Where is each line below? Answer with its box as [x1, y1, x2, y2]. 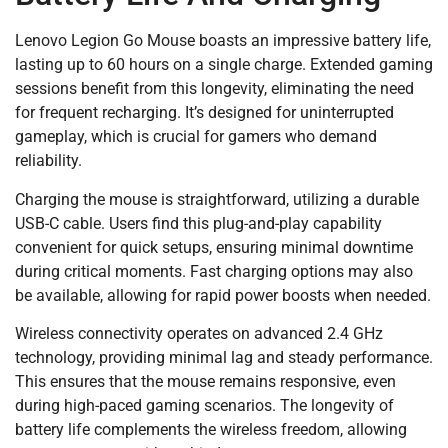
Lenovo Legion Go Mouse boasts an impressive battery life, [15, 31, 431, 51]
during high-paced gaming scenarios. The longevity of [15, 396, 394, 416]
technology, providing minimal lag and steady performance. [15, 348, 433, 368]
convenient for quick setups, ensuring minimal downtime [15, 237, 413, 257]
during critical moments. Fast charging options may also [15, 261, 413, 281]
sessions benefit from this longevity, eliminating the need [15, 79, 414, 99]
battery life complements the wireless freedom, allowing [15, 420, 407, 440]
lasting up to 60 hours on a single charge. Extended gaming [15, 55, 433, 75]
